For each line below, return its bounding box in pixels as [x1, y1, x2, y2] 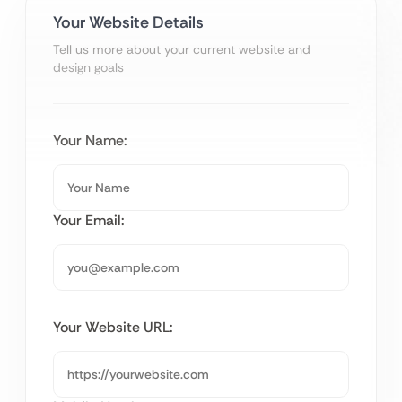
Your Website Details [53, 12, 204, 34]
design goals [53, 59, 124, 76]
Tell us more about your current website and [53, 41, 310, 58]
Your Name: [53, 131, 127, 151]
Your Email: [53, 211, 125, 231]
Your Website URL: [53, 318, 173, 337]
